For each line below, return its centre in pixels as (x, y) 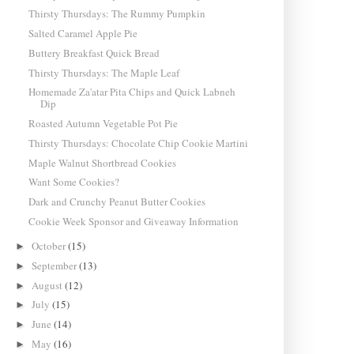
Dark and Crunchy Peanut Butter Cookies (117, 202)
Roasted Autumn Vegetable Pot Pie (103, 124)
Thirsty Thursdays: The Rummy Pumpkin (117, 14)
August (49, 285)
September (56, 265)
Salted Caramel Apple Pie (83, 34)
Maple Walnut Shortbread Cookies (102, 162)
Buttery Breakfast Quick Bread (94, 53)
